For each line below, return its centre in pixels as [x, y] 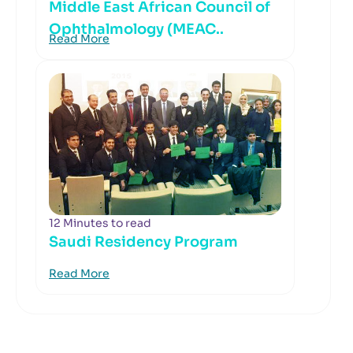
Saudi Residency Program [143, 242]
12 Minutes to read [100, 223]
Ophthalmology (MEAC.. [136, 29]
